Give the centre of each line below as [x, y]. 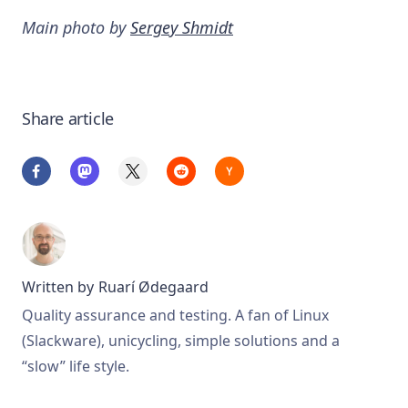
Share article [68, 118]
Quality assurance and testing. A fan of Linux [175, 315]
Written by [60, 286]
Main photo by [76, 28]
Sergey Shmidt [182, 28]
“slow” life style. [76, 366]
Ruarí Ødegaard [153, 286]
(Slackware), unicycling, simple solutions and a [181, 340]
